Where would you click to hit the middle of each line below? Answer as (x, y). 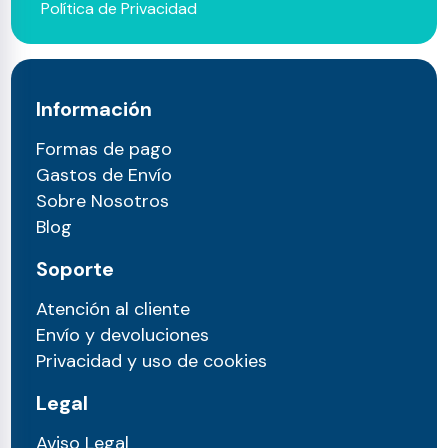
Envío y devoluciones (123, 335)
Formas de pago (104, 149)
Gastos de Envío (104, 175)
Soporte (75, 269)
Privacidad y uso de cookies (152, 361)
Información (94, 109)
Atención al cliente (113, 309)
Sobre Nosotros (103, 201)
